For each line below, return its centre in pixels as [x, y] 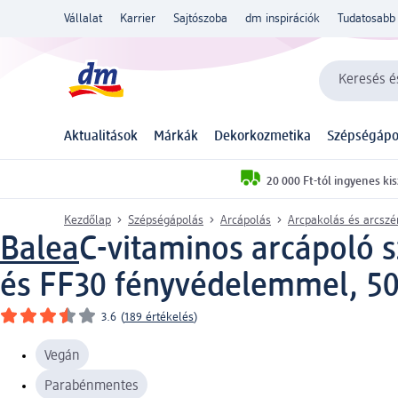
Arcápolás [246, 220]
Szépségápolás [166, 220]
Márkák [175, 137]
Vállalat [83, 19]
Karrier [138, 19]
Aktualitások [101, 137]
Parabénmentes [92, 386]
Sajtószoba [200, 19]
